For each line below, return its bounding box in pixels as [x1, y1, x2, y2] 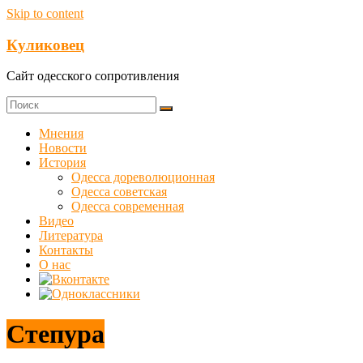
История [39, 156, 86, 170]
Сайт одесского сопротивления [6, 69, 179, 83]
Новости [39, 141, 87, 156]
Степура [6, 318, 105, 348]
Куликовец [6, 36, 84, 53]
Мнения [39, 126, 83, 141]
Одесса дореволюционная [71, 170, 215, 185]
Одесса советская [71, 185, 167, 199]
